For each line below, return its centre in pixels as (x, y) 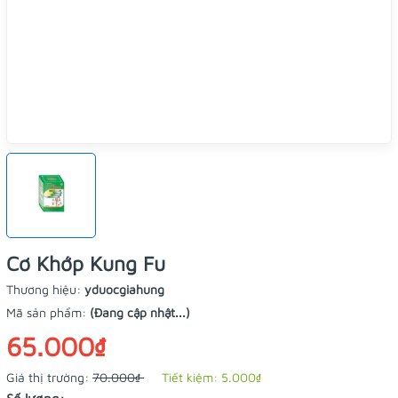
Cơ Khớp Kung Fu (86, 263)
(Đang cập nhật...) (140, 312)
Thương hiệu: (45, 289)
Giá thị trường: (49, 377)
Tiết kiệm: (191, 377)
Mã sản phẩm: (48, 312)
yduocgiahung (124, 289)
